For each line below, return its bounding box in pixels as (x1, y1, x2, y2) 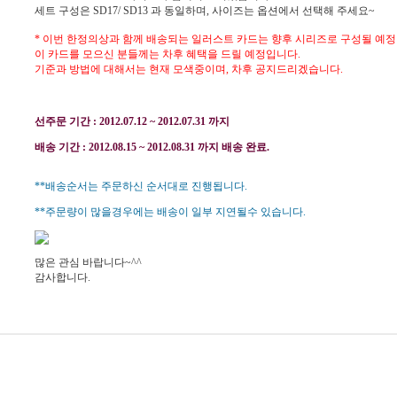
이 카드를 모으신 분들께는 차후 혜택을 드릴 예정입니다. (35, 48, 300, 60)
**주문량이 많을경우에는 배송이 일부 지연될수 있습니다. (35, 206, 306, 218)
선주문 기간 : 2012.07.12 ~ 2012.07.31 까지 (35, 115, 230, 128)
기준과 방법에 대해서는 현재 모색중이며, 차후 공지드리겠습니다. (35, 63, 343, 75)
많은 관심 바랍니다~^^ (35, 256, 142, 269)
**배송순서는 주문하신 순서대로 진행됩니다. (35, 180, 247, 192)
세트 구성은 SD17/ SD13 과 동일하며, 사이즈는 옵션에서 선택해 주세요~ (35, 4, 375, 17)
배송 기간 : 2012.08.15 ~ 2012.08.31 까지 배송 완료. (35, 141, 269, 153)
